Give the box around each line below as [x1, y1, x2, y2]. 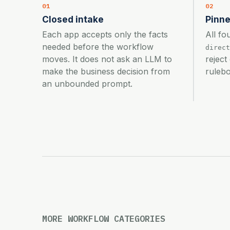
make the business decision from [42, 66, 170, 76]
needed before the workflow [42, 41, 154, 52]
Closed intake [42, 13, 104, 25]
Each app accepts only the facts [42, 29, 168, 40]
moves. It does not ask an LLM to [42, 53, 172, 64]
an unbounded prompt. [42, 78, 132, 89]
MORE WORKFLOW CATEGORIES [42, 213, 165, 224]
